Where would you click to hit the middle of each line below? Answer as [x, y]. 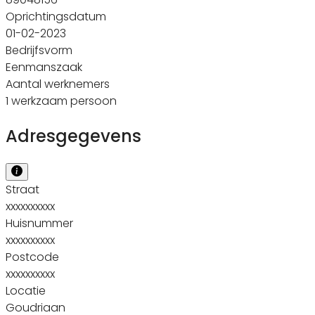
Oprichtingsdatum [56, 16]
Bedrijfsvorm [39, 50]
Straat [22, 189]
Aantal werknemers [58, 84]
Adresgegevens [73, 136]
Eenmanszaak [44, 67]
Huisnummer [39, 223]
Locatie [26, 290]
